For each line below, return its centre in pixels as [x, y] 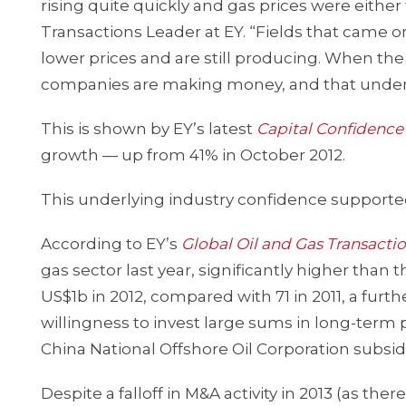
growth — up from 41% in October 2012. [193, 155]
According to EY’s [111, 244]
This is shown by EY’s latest [149, 129]
